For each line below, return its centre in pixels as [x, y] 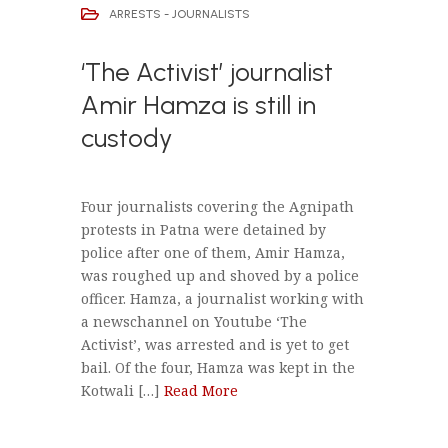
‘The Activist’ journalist [206, 72]
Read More [200, 391]
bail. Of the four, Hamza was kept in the [217, 368]
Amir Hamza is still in [198, 105]
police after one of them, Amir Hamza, [212, 253]
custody [126, 138]
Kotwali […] [122, 391]
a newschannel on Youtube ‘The [193, 322]
